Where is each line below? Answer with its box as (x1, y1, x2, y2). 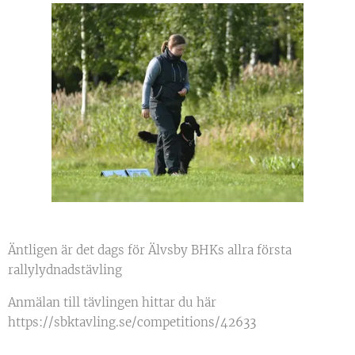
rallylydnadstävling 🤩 (8, 261, 140, 277)
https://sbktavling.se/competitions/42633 (8, 314, 256, 330)
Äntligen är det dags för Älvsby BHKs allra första (8, 242, 292, 258)
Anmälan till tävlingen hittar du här (8, 294, 216, 310)
